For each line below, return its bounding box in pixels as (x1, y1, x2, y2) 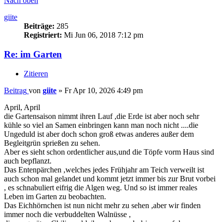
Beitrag (4, 86, 27, 95)
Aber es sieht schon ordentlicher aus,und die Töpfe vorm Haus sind (4, 147, 214, 156)
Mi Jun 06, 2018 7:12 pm (62, 31, 143, 40)
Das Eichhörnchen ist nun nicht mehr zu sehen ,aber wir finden (4, 201, 201, 210)
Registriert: (24, 31, 62, 40)
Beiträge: (24, 22, 55, 31)
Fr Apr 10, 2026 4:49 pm (64, 86, 143, 95)
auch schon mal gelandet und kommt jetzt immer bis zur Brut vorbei (4, 174, 216, 183)
